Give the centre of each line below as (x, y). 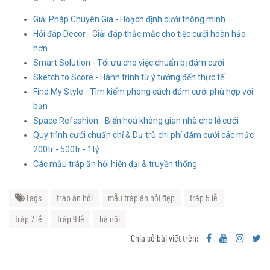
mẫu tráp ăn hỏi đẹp (141, 198)
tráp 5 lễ (204, 198)
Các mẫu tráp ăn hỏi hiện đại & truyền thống (115, 164)
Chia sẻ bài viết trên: (165, 238)
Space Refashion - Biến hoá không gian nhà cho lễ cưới (136, 121)
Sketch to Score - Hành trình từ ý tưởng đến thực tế (129, 77)
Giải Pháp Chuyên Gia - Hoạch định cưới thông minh (129, 20)
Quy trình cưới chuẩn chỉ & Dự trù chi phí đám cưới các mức (143, 135)
